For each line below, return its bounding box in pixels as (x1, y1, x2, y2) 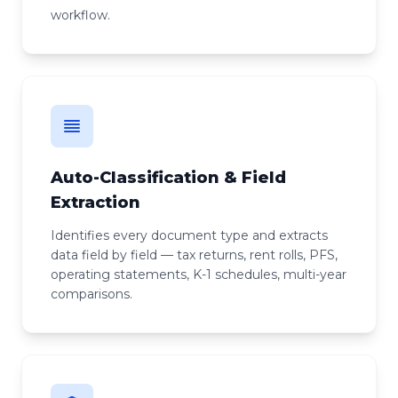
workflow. (51, 7, 110, 23)
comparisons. (51, 286, 132, 302)
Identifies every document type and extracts (51, 227, 328, 243)
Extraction (51, 193, 140, 212)
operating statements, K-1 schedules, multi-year (51, 267, 346, 283)
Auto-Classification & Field (51, 168, 286, 187)
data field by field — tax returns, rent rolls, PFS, (51, 247, 338, 263)
